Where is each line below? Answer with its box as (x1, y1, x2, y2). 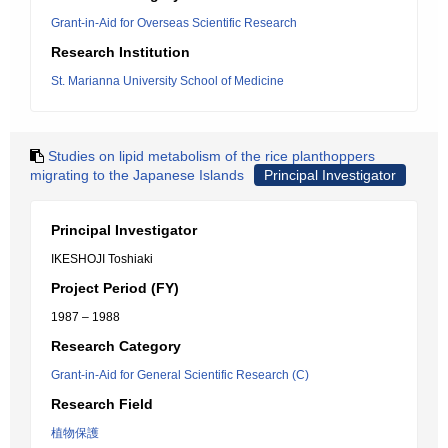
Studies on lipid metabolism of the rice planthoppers (48, 148, 375, 164)
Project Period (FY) (51, 280, 179, 296)
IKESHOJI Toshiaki (51, 252, 153, 266)
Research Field (51, 396, 153, 412)
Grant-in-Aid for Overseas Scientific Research (51, 16, 297, 30)
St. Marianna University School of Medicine (51, 74, 284, 88)
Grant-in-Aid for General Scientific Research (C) (51, 368, 309, 382)
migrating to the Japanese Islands (30, 167, 244, 183)
